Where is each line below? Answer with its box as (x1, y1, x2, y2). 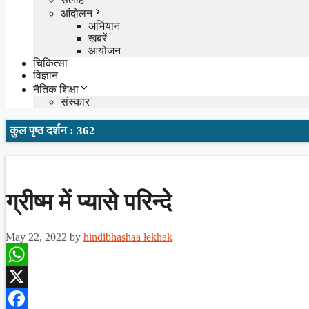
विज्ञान (33, 69, 58, 81)
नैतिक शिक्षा (33, 83, 79, 95)
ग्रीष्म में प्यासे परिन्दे (6, 188, 172, 216)
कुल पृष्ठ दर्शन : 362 (10, 123, 95, 137)
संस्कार (61, 95, 90, 108)
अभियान (88, 19, 120, 32)
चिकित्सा (33, 57, 68, 69)
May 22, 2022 (6, 230, 67, 243)
